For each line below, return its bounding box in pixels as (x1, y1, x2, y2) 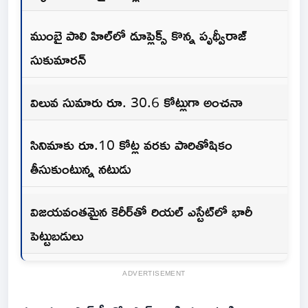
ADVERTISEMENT (122, 267, 186, 280)
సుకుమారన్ (30, 45, 86, 74)
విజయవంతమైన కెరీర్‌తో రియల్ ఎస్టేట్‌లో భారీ (30, 197, 252, 225)
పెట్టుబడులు (30, 221, 83, 250)
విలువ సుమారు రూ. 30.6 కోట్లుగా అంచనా (30, 88, 243, 116)
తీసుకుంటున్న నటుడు (30, 155, 131, 183)
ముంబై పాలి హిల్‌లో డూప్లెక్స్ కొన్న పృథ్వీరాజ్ (30, 21, 247, 49)
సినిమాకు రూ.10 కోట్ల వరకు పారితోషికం (30, 131, 232, 159)
